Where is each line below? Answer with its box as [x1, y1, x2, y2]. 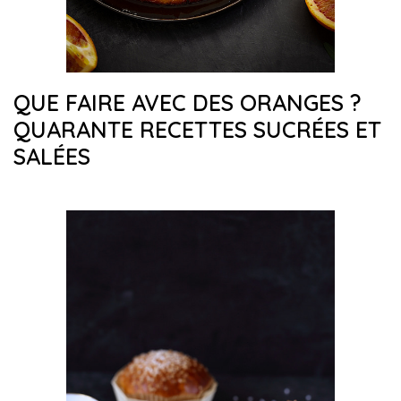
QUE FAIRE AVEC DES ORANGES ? [13, 89, 362, 116]
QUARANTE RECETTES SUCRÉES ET [13, 115, 381, 143]
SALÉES [13, 142, 90, 170]
